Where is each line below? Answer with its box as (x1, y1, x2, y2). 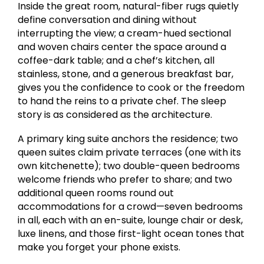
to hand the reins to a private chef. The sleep (18, 94, 227, 108)
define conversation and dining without (18, 13, 197, 27)
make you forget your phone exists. (18, 240, 181, 255)
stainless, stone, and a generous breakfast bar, (18, 67, 234, 81)
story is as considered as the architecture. (18, 108, 213, 122)
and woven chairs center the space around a (18, 40, 227, 54)
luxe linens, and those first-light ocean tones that (18, 227, 245, 241)
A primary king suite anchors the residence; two (18, 132, 239, 146)
